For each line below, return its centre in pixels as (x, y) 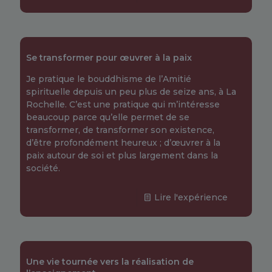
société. (43, 168)
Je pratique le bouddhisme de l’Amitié (109, 79)
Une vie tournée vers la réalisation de (110, 262)
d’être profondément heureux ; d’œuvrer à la (123, 143)
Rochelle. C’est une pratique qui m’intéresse (123, 104)
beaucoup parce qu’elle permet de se (108, 117)
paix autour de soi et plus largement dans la (122, 155)
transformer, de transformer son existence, (120, 130)
